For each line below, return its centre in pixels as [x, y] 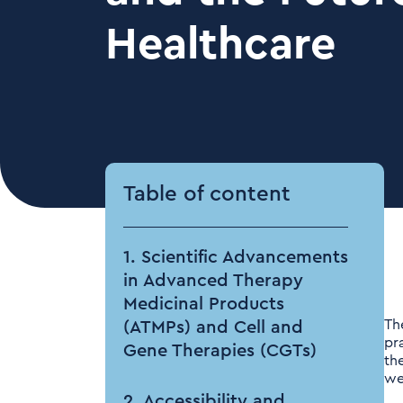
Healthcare [220, 45]
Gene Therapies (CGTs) [220, 351]
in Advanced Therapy [213, 281]
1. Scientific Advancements [236, 257]
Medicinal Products [204, 304]
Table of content [207, 194]
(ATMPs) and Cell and [213, 327]
